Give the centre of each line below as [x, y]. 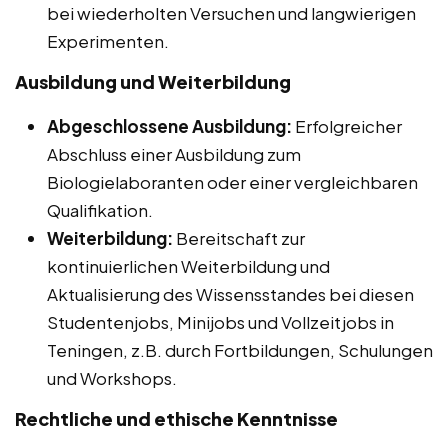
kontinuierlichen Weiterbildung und [188, 266]
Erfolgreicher [347, 126]
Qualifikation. [100, 210]
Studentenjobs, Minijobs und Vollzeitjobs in [220, 322]
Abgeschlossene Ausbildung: [169, 126]
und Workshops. [112, 378]
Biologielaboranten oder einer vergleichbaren [232, 182]
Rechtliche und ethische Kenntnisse [176, 419]
